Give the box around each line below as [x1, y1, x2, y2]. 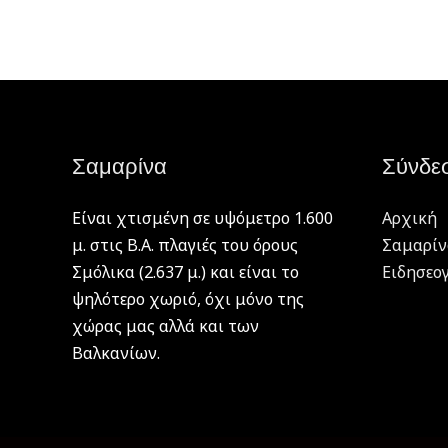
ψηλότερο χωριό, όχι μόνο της [72, 287, 304, 310]
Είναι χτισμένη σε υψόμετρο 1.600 [72, 206, 333, 229]
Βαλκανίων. [72, 341, 160, 364]
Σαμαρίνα [72, 152, 167, 180]
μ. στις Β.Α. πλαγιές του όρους [72, 233, 298, 256]
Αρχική [382, 206, 437, 229]
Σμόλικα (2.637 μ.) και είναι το [72, 260, 299, 283]
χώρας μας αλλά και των [72, 314, 259, 337]
